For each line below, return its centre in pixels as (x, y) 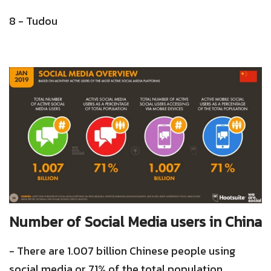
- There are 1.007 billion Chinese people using (122, 251)
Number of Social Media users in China (135, 222)
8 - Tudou (33, 21)
